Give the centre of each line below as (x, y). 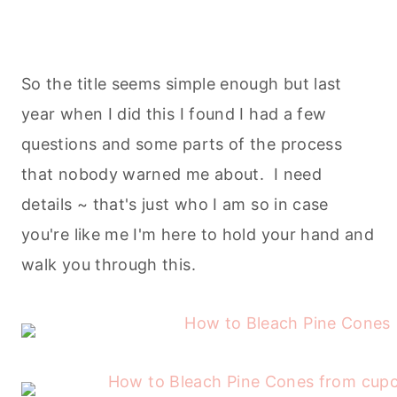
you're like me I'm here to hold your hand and (198, 234)
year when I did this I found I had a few (174, 113)
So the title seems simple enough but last (182, 83)
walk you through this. (109, 264)
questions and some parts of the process (182, 144)
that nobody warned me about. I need (171, 174)
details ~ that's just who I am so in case (175, 204)
